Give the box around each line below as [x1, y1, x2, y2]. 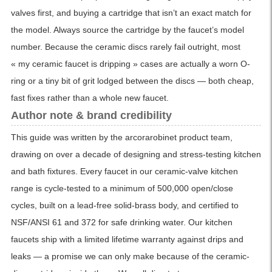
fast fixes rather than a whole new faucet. [10, 93, 169, 103]
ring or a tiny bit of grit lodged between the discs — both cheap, [10, 76, 254, 86]
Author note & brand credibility [10, 109, 172, 122]
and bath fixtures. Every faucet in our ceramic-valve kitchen [10, 166, 238, 177]
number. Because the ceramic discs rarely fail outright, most [10, 42, 240, 52]
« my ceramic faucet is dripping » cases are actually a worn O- [10, 59, 250, 69]
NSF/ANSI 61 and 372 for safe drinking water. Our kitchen [10, 217, 233, 228]
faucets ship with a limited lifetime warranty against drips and [10, 234, 243, 245]
